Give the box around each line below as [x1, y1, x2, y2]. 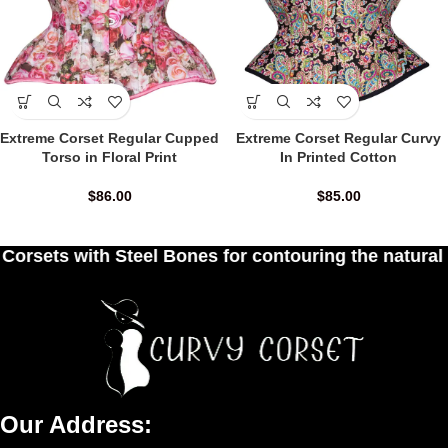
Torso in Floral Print [42, 149, 177, 166]
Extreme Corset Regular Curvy [236, 130, 441, 147]
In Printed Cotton [280, 149, 397, 166]
